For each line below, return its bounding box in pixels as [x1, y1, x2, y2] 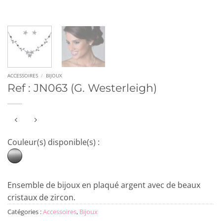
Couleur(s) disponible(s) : [7, 136, 100, 147]
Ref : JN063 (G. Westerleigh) [7, 81, 157, 95]
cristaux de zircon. [7, 191, 75, 203]
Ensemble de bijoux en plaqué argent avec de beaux [7, 179, 200, 190]
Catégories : [7, 207, 43, 216]
